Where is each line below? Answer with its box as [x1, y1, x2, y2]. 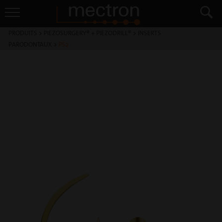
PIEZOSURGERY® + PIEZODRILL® [44, 29, 131, 37]
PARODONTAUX [8, 40, 52, 49]
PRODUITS [8, 29, 37, 37]
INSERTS [138, 29, 161, 37]
